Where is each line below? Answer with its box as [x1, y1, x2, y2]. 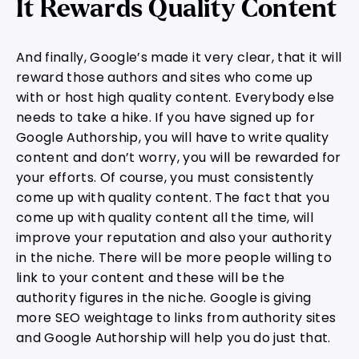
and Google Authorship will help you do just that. [16, 329, 331, 347]
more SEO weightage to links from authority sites [16, 309, 337, 327]
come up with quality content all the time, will [16, 208, 313, 227]
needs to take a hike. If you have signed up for [16, 108, 315, 127]
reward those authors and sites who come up [16, 68, 313, 87]
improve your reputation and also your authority [16, 228, 332, 247]
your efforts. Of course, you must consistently [16, 168, 314, 187]
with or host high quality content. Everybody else [16, 88, 335, 107]
